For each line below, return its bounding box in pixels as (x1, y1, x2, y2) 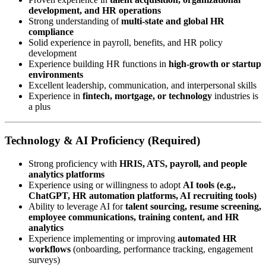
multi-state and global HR (121, 16, 224, 27)
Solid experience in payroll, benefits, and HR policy (28, 37, 223, 48)
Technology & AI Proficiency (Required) (5, 134, 200, 147)
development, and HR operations (28, 5, 161, 16)
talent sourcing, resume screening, (125, 201, 261, 211)
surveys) (28, 254, 60, 265)
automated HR (178, 233, 237, 243)
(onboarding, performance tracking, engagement (71, 243, 253, 254)
